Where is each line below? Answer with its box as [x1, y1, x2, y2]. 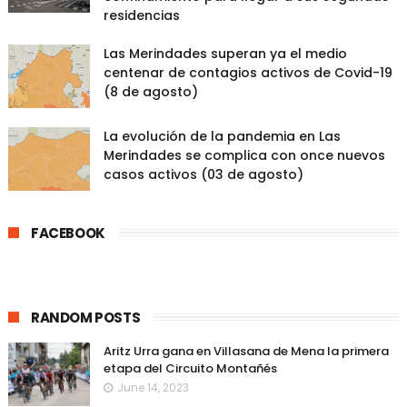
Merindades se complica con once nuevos [103, 145, 385, 164]
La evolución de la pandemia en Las [103, 126, 341, 145]
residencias [103, 5, 180, 25]
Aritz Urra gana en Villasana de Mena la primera [103, 342, 389, 360]
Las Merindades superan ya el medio [103, 44, 347, 63]
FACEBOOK [30, 223, 105, 243]
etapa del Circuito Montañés [103, 359, 277, 377]
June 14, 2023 [116, 379, 189, 395]
